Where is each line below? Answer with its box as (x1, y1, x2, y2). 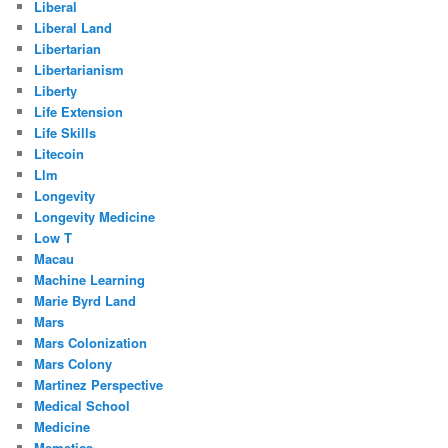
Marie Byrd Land (34, 290, 137, 310)
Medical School (34, 395, 131, 415)
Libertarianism (34, 59, 125, 79)
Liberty (34, 80, 78, 100)
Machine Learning (34, 269, 146, 289)
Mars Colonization (34, 332, 148, 352)
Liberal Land (34, 17, 113, 37)
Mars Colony (34, 353, 113, 373)
